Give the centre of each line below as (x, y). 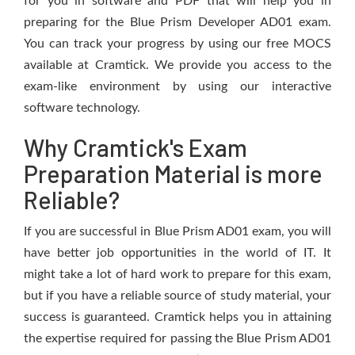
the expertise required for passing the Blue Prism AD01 (177, 338)
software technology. (82, 108)
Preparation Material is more (173, 174)
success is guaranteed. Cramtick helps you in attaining (177, 317)
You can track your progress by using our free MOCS (177, 44)
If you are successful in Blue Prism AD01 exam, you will (177, 231)
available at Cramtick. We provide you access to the (177, 65)
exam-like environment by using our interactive (177, 86)
